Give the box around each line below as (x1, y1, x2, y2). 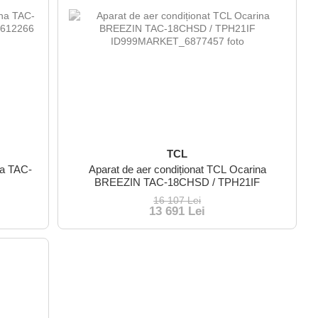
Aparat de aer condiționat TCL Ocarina (88, 163, 266, 175)
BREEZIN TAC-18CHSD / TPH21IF (94, 175, 261, 188)
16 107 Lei (153, 194, 202, 206)
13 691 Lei (149, 204, 206, 218)
